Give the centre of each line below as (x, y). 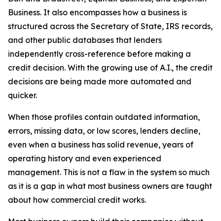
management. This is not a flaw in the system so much (109, 172)
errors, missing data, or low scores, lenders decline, (104, 130)
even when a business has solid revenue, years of (101, 144)
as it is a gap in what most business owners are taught (110, 186)
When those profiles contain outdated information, (104, 117)
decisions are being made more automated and (100, 81)
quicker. (22, 95)
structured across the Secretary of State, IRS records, (110, 26)
